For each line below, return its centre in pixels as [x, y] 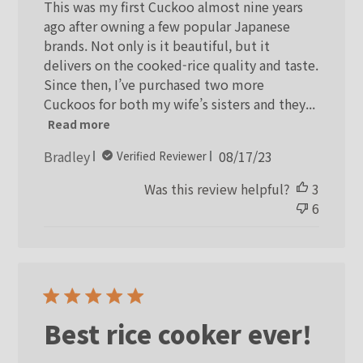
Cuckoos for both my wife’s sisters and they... [180, 103]
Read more [79, 124]
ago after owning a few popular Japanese [167, 26]
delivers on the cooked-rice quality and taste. [181, 64]
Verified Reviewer [162, 156]
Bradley [67, 156]
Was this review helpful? [217, 188]
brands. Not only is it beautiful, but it [157, 45]
